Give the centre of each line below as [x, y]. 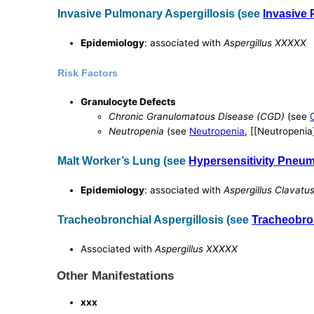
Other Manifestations [116, 276]
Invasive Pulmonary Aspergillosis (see [161, 14]
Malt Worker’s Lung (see [123, 161]
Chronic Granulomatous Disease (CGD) [197, 117]
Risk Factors [88, 73]
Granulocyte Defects [129, 102]
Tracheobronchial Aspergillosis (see [155, 219]
